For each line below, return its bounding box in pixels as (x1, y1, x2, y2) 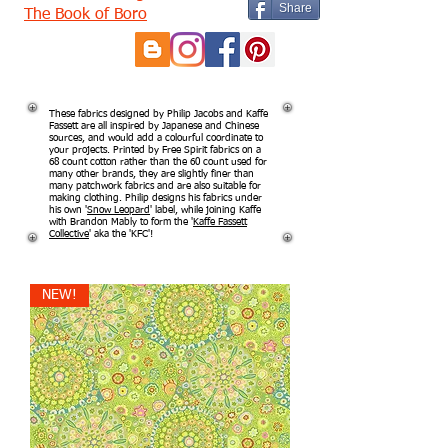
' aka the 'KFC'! (89, 229, 153, 239)
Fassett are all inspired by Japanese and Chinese (49, 121, 259, 131)
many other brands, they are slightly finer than (49, 169, 254, 179)
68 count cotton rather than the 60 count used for (49, 157, 267, 167)
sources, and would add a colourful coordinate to (49, 133, 263, 143)
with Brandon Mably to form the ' (49, 217, 193, 227)
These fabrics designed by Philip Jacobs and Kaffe (49, 109, 268, 119)
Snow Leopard (87, 205, 150, 215)
